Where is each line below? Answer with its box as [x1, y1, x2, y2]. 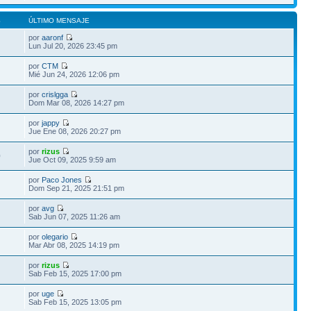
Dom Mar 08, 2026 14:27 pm [28, 98, 125, 107]
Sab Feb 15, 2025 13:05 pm [28, 297, 122, 306]
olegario [42, 232, 69, 241]
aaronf [42, 33, 64, 42]
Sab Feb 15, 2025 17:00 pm [28, 269, 122, 278]
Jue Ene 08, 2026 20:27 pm [28, 126, 121, 135]
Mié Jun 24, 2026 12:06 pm [28, 69, 120, 78]
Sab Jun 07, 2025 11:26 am [28, 212, 121, 221]
